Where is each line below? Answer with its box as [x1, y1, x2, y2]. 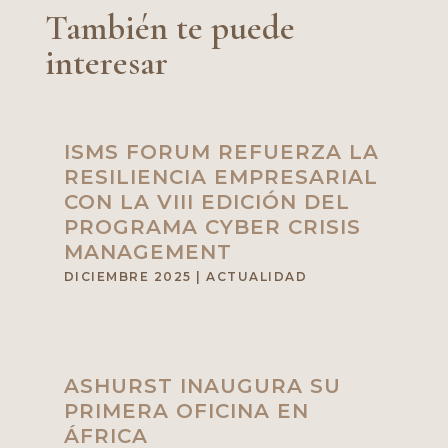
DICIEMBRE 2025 [63, 268, 192, 284]
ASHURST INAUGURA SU [63, 374, 341, 399]
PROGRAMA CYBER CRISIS [63, 214, 361, 239]
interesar [44, 41, 168, 84]
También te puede [44, 6, 295, 49]
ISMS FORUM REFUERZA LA [63, 139, 379, 164]
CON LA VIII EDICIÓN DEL [63, 189, 350, 214]
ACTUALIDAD [206, 268, 308, 284]
